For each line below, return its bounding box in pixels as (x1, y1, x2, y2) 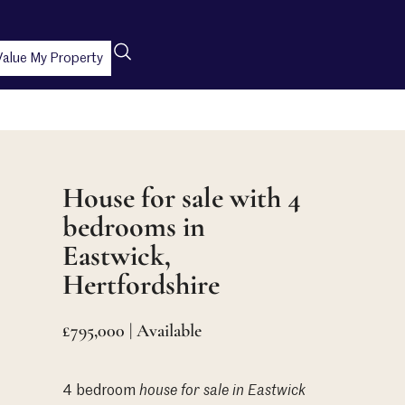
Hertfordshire (61, 266, 220, 302)
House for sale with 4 (61, 179, 301, 215)
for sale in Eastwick (180, 383, 306, 399)
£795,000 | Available (61, 319, 202, 342)
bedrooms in (61, 208, 205, 244)
